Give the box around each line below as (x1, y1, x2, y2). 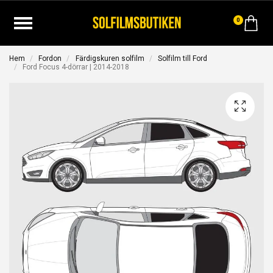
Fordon (38, 54, 62, 63)
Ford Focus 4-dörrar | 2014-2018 (21, 63, 130, 71)
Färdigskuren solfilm (75, 54, 144, 63)
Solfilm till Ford (158, 54, 208, 63)
